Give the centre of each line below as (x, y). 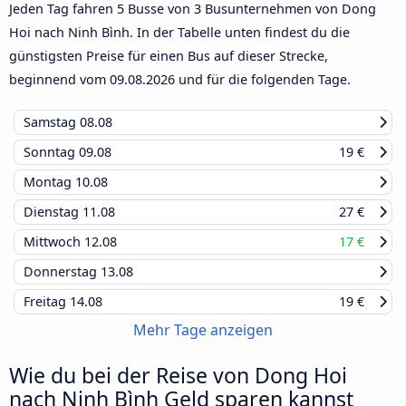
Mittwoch (54, 242)
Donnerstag (62, 272)
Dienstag (53, 212)
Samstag (52, 122)
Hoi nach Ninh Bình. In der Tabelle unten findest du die (179, 33)
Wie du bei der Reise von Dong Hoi (178, 376)
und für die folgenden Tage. (263, 80)
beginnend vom (59, 80)
